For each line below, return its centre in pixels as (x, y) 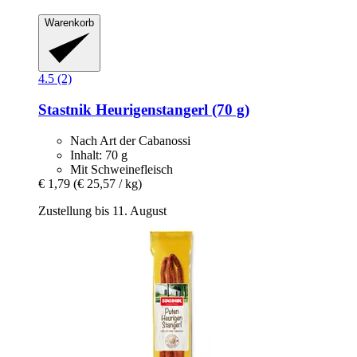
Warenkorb (69, 22)
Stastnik (67, 109)
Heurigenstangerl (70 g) (173, 109)
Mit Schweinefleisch (122, 169)
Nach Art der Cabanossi (130, 140)
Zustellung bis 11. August (102, 210)
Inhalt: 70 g (99, 155)
